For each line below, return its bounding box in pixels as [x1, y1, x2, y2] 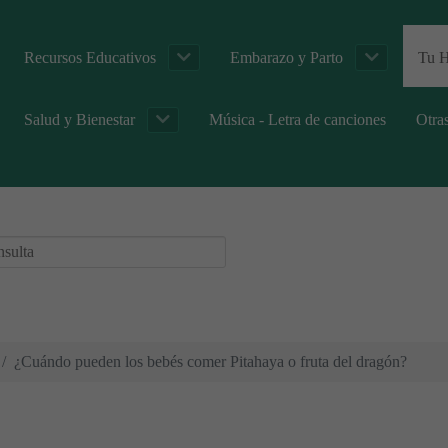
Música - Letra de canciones [209, 110, 387, 128]
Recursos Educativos [24, 48, 156, 66]
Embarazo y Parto [230, 48, 344, 66]
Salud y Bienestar [24, 110, 135, 128]
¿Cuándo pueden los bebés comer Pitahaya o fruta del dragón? [14, 352, 407, 370]
